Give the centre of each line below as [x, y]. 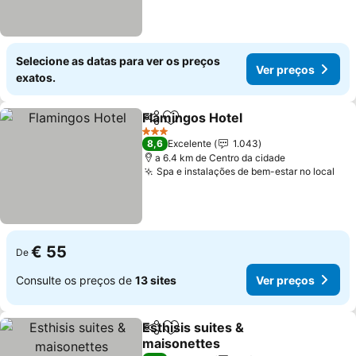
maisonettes [182, 343]
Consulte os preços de [75, 280]
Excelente [190, 143]
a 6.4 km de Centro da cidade [221, 158]
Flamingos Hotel [193, 118]
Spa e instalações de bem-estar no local [246, 171]
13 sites [156, 280]
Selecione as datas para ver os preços [118, 61]
